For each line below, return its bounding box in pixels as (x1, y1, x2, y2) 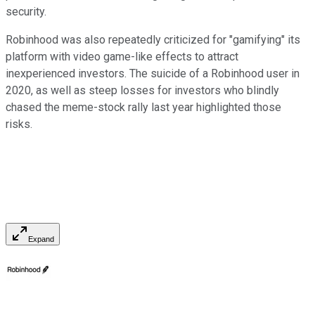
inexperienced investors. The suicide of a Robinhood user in (6, 67, 300, 81)
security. (6, 5, 46, 19)
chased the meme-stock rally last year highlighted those (6, 101, 281, 115)
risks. (6, 117, 32, 131)
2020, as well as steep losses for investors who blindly (6, 84, 279, 98)
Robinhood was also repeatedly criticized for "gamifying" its (6, 33, 300, 47)
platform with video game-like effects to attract (6, 50, 238, 64)
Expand (28, 235, 54, 244)
